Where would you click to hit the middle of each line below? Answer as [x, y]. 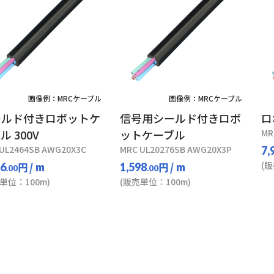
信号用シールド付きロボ [181, 118]
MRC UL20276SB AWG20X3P [176, 149]
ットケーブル [153, 135]
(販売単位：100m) [156, 182]
